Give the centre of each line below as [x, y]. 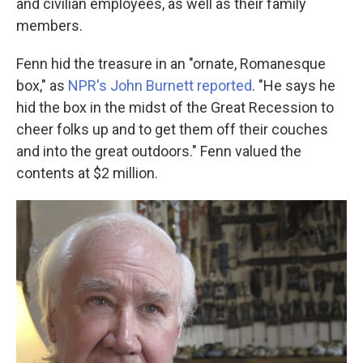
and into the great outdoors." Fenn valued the [159, 152]
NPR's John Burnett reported [160, 86]
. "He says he [294, 86]
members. [49, 26]
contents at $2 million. [87, 173]
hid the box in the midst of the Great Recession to [175, 108]
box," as [42, 86]
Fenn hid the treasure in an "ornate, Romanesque [171, 64]
